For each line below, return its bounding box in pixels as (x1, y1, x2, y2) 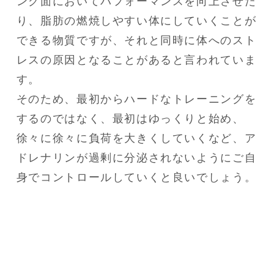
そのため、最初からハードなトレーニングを (16, 92, 257, 105)
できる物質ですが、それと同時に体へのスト (16, 34, 257, 46)
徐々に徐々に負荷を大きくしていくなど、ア (16, 131, 257, 144)
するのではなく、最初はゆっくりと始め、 (16, 112, 245, 125)
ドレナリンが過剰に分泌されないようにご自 (16, 151, 257, 164)
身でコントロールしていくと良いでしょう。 (16, 171, 257, 183)
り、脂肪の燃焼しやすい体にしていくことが (16, 14, 257, 27)
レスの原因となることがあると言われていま (16, 53, 257, 66)
